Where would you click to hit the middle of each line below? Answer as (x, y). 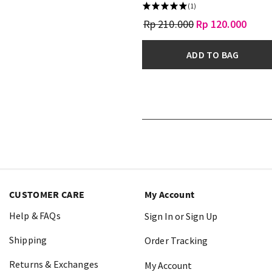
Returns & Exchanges (54, 264)
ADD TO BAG (213, 54)
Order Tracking (176, 240)
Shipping (28, 240)
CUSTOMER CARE (47, 194)
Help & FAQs (35, 215)
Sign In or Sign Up (181, 216)
